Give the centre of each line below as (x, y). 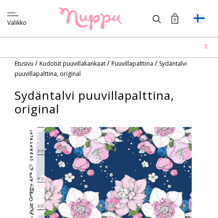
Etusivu (25, 64)
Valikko (17, 23)
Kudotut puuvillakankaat (73, 64)
